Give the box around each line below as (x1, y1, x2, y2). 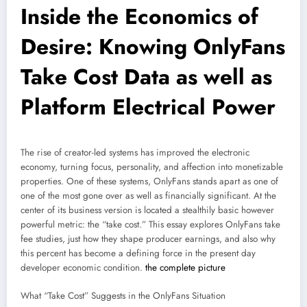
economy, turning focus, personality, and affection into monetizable (21, 160, 283, 174)
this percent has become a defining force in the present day (21, 247, 256, 260)
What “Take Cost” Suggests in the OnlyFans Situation (21, 288, 225, 302)
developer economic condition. (21, 261, 145, 275)
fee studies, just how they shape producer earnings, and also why (21, 232, 275, 246)
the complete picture (145, 261, 225, 275)
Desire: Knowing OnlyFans (21, 31, 285, 63)
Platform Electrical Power (21, 91, 275, 123)
